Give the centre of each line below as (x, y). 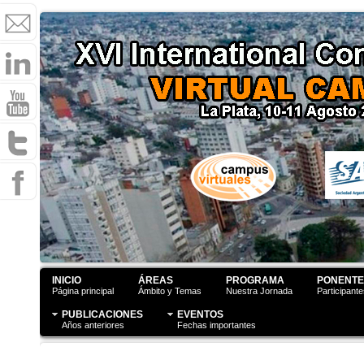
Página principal (83, 291)
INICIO (67, 280)
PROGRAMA (255, 280)
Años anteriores (93, 325)
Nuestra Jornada (259, 291)
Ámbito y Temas (170, 291)
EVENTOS (200, 314)
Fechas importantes (217, 325)
